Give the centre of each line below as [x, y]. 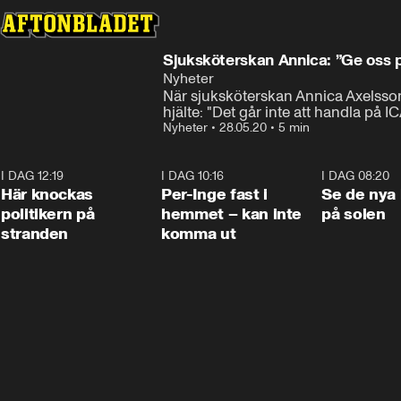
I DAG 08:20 [356, 176]
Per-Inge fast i [214, 194]
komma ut [199, 234]
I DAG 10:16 [193, 176]
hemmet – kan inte [232, 214]
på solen [354, 214]
